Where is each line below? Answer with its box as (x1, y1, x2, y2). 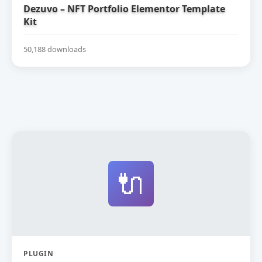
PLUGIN (23, 249, 53, 259)
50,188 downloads (23, 44, 86, 55)
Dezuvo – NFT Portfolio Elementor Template (23, 2, 225, 15)
